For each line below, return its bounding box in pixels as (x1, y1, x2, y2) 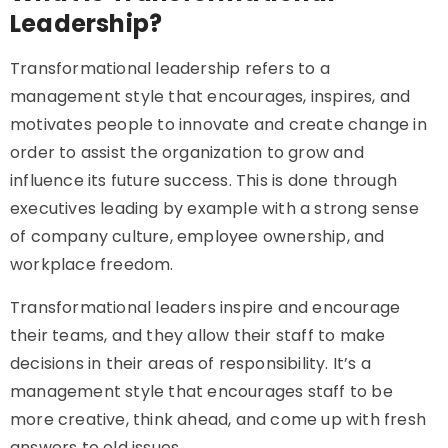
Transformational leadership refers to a (10, 57, 330, 80)
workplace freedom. (10, 253, 174, 276)
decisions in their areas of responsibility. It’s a (10, 352, 372, 375)
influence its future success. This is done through (10, 169, 398, 192)
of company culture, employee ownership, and (10, 225, 385, 248)
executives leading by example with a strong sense (10, 197, 419, 220)
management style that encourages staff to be (10, 380, 393, 403)
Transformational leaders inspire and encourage (10, 296, 401, 319)
